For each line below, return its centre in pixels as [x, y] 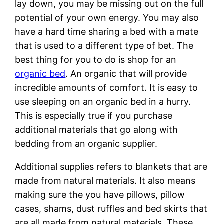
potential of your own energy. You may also [107, 18]
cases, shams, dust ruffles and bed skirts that [111, 209]
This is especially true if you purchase [94, 116]
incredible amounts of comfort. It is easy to [107, 88]
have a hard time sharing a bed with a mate [107, 32]
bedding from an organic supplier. [86, 144]
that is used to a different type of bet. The [104, 46]
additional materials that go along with [97, 130]
